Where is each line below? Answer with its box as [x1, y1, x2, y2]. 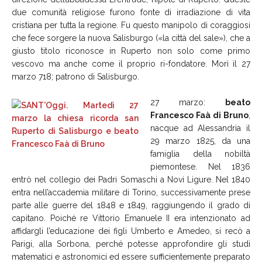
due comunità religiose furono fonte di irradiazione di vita [12, 7, 250, 17]
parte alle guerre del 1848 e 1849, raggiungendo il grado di [12, 200, 250, 210]
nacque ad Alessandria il [150, 123, 250, 133]
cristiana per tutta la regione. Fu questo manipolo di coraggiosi [12, 20, 250, 30]
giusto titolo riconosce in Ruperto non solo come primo [12, 46, 250, 56]
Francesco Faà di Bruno [150, 110, 249, 120]
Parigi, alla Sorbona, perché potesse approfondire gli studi [12, 239, 250, 249]
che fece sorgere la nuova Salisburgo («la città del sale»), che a [12, 33, 250, 43]
